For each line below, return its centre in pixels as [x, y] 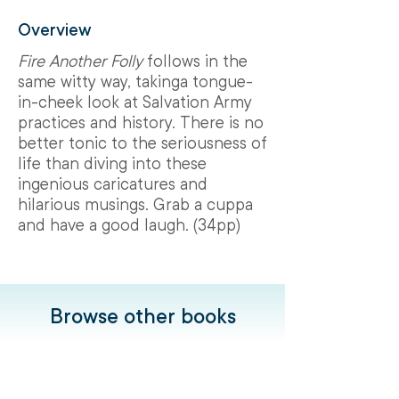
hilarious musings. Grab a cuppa [135, 204]
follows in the [195, 61]
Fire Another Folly [80, 61]
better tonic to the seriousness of [142, 143]
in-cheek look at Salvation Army [135, 102]
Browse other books [142, 317]
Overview [55, 30]
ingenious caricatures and [113, 184]
